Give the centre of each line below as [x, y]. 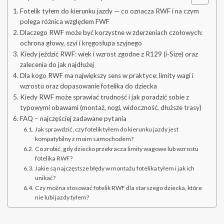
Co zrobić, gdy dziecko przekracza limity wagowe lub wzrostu [116, 149]
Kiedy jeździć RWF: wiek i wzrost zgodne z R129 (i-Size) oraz [109, 54]
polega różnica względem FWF [64, 22]
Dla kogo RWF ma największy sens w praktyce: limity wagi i [106, 76]
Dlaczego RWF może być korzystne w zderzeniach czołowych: [111, 33]
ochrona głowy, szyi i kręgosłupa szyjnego [81, 43]
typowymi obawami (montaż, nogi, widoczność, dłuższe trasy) [110, 108]
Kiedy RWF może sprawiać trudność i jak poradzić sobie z [104, 97]
